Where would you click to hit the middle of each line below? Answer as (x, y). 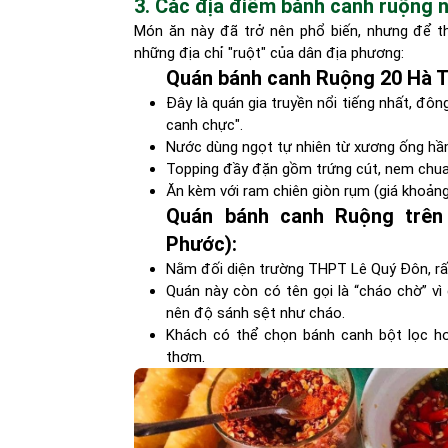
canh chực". (205, 125)
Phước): (202, 244)
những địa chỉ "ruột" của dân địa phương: (269, 53)
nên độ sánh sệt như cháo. (256, 313)
